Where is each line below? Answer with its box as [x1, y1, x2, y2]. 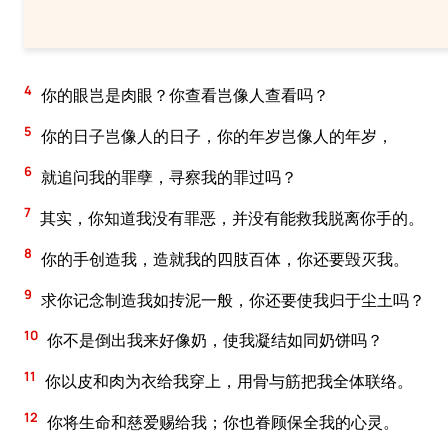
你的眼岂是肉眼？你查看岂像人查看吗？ [38, 84, 329, 107]
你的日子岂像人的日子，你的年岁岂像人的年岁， [38, 124, 393, 147]
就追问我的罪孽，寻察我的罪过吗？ [38, 165, 297, 188]
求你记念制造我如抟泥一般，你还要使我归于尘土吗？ [38, 288, 425, 311]
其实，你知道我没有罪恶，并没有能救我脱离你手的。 [37, 206, 424, 229]
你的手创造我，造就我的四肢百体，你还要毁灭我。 [38, 247, 409, 270]
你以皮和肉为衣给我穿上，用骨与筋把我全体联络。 [42, 370, 413, 393]
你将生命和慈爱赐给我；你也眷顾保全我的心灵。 [44, 411, 399, 434]
